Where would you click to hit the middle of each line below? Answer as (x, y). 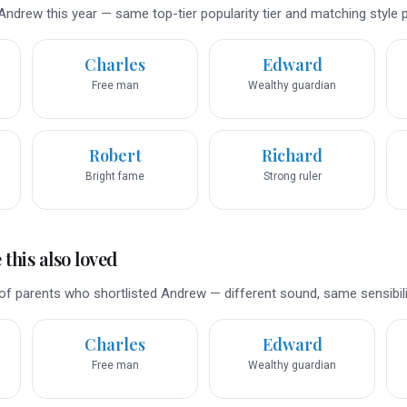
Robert (115, 156)
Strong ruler (292, 177)
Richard (292, 156)
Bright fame (115, 177)
